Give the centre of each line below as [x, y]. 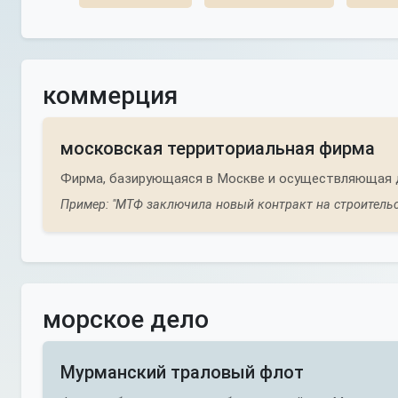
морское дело [126, 319]
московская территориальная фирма [218, 148]
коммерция [110, 96]
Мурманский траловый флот [182, 372]
